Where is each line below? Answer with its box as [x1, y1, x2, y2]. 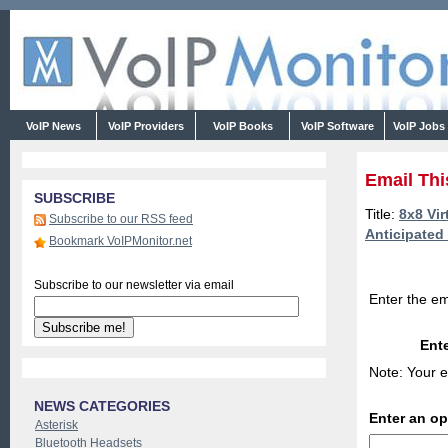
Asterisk [35, 418, 78, 432]
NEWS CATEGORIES [34, 398, 170, 414]
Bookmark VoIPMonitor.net [49, 234, 192, 248]
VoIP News [19, 120, 87, 132]
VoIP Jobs [392, 120, 445, 132]
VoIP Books [206, 120, 279, 132]
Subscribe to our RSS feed [49, 212, 193, 226]
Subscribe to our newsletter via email [34, 278, 234, 292]
